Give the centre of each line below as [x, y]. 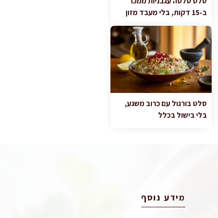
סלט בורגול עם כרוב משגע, [165, 104]
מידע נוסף [163, 198]
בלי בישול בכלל [182, 115]
